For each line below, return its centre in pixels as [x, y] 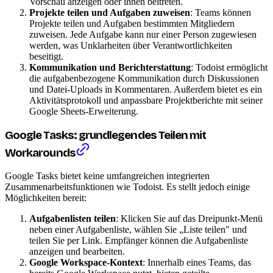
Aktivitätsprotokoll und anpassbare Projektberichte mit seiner [146, 100]
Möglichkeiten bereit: [46, 198]
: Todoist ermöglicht [229, 67]
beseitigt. [46, 56]
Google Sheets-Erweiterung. [84, 111]
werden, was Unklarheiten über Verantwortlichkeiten [131, 45]
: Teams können [221, 12]
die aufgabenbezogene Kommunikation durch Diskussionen [144, 78]
